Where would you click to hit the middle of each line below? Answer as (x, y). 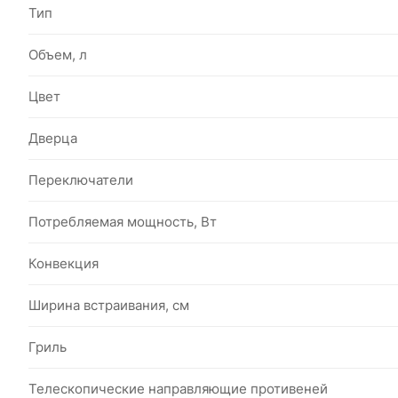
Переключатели (81, 180)
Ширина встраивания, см (109, 305)
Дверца (53, 138)
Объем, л (58, 55)
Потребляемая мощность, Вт (123, 222)
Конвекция (64, 263)
